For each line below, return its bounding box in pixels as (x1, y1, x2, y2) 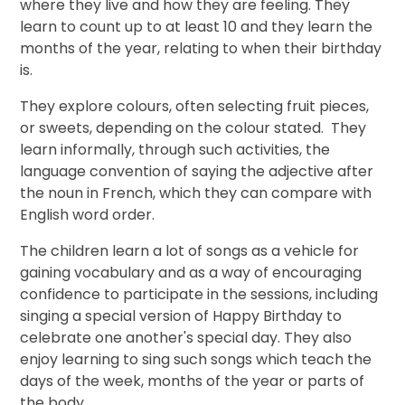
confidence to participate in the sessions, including (20, 283, 379, 305)
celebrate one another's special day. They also (20, 326, 353, 348)
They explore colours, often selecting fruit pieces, (20, 95, 370, 117)
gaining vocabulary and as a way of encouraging (20, 261, 363, 283)
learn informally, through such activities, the (20, 138, 331, 160)
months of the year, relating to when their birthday (20, 37, 382, 59)
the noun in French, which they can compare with (20, 182, 372, 203)
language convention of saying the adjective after (20, 160, 374, 182)
